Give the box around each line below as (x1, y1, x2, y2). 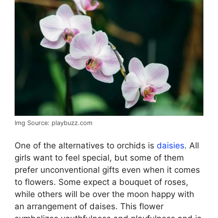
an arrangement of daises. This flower (15, 201, 163, 212)
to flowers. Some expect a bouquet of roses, (15, 177, 188, 187)
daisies (157, 141, 184, 151)
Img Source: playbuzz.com (15, 119, 92, 127)
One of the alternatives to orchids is (15, 141, 157, 151)
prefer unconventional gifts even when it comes (15, 165, 200, 175)
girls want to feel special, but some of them (15, 153, 184, 163)
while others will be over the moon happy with (15, 189, 194, 200)
